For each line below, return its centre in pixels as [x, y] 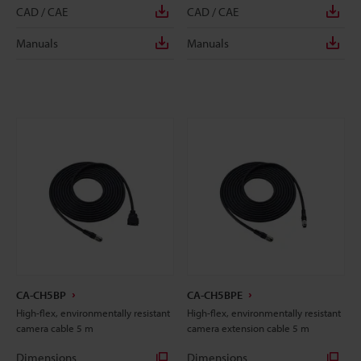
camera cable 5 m [55, 328]
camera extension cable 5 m [248, 328]
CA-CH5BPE [215, 295]
